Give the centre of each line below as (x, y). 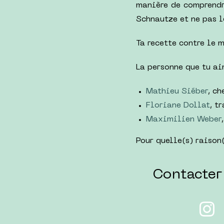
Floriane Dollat (178, 105)
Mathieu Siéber (177, 91)
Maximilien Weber (183, 119)
